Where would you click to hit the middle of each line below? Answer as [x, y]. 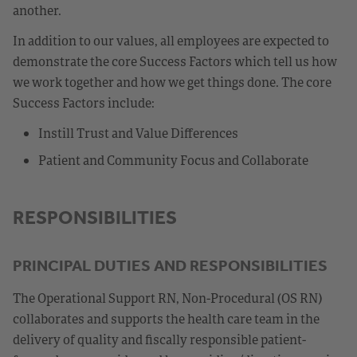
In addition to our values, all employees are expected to [171, 40]
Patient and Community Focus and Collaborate [173, 160]
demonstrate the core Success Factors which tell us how [175, 61]
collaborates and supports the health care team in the [166, 318]
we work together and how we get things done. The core [172, 82]
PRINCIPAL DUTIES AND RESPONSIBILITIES [170, 265]
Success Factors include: [84, 102]
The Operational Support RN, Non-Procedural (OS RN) [167, 298]
